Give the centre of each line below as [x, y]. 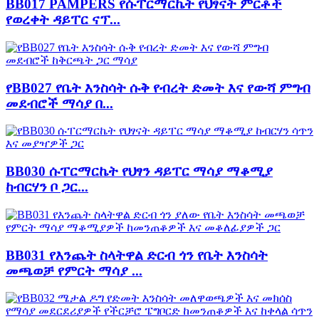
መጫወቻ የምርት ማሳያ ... [74, 271]
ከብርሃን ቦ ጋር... [47, 187]
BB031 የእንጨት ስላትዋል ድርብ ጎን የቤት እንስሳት [137, 255]
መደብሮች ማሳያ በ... [59, 103]
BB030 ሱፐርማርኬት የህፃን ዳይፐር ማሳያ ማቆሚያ [139, 172]
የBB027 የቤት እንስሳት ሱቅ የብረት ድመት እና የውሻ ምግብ [158, 88]
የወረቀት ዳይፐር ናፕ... [63, 20]
